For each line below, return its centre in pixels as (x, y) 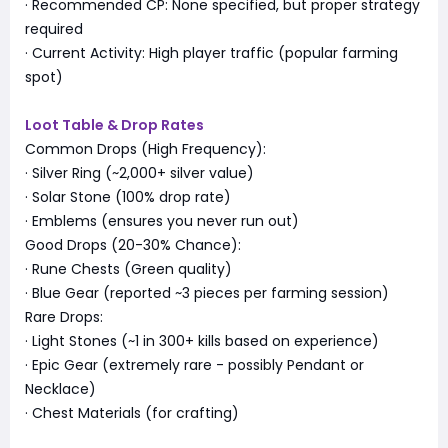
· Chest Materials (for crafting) (132, 412)
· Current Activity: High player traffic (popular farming (211, 52)
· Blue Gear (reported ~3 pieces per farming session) (207, 292)
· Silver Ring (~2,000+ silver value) (139, 172)
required (54, 28)
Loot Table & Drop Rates (114, 124)
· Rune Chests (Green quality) (128, 268)
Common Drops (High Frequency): (145, 148)
